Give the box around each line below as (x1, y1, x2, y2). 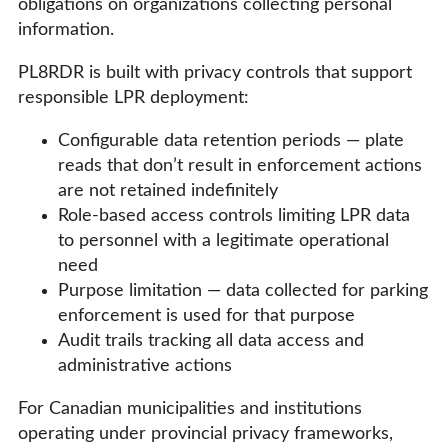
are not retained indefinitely (58, 181, 278, 200)
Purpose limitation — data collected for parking (58, 281, 428, 300)
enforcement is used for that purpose (58, 306, 355, 325)
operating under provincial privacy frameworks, (18, 424, 393, 443)
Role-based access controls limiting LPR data (58, 206, 410, 225)
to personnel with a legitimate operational (58, 231, 389, 250)
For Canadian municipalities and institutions (18, 399, 362, 418)
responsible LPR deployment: (18, 88, 249, 107)
